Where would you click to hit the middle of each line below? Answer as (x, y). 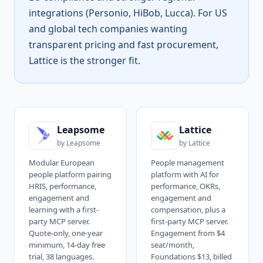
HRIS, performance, (63, 186)
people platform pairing (70, 174)
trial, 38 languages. (61, 257)
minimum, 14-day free (67, 245)
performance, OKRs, (186, 186)
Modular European (62, 163)
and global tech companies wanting (108, 29)
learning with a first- (64, 210)
